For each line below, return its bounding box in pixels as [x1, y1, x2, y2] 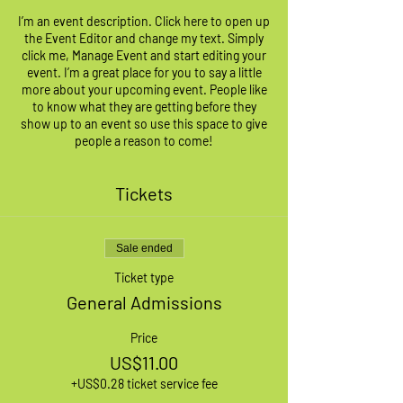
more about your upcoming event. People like [21, 81, 267, 97]
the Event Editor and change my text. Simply [24, 30, 264, 46]
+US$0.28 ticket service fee [70, 375, 218, 391]
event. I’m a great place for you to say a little [26, 64, 262, 80]
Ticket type [114, 269, 174, 285]
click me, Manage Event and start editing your [22, 47, 266, 63]
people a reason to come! [75, 132, 213, 148]
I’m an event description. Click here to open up [18, 13, 270, 29]
